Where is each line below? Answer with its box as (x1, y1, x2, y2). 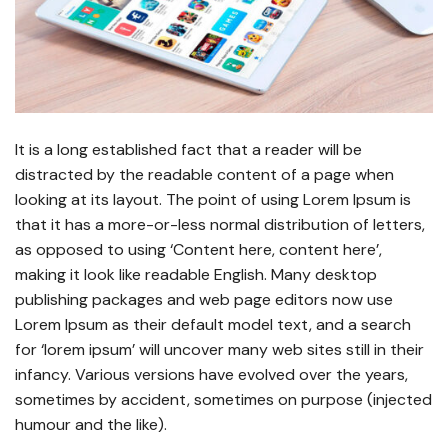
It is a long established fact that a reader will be (15, 138, 362, 160)
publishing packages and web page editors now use (15, 288, 393, 310)
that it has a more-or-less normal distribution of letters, (15, 213, 425, 235)
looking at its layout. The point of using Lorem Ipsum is (15, 188, 411, 210)
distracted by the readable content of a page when (15, 163, 394, 185)
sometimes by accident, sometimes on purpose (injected (15, 388, 432, 410)
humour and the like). (15, 413, 167, 435)
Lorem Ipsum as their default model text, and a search (15, 313, 411, 335)
